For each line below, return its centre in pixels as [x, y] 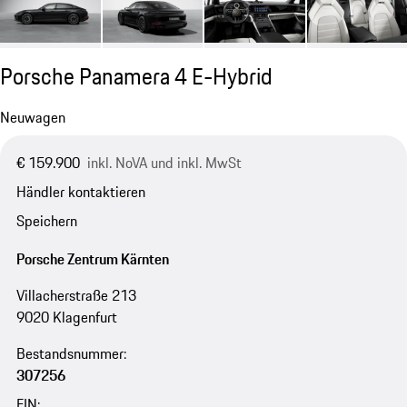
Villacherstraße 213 [76, 295]
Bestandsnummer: [71, 353]
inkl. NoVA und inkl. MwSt [164, 162]
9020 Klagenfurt [66, 317]
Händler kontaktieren [80, 192]
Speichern [46, 221]
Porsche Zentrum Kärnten [92, 258]
